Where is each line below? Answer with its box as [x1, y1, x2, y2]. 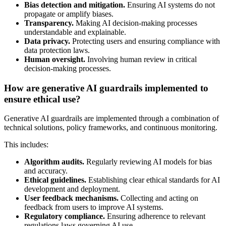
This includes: [4, 140, 48, 149]
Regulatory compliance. [24, 212, 107, 221]
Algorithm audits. [24, 157, 86, 166]
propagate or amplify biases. [24, 9, 114, 18]
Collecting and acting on [121, 194, 198, 203]
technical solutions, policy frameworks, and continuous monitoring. [4, 123, 217, 132]
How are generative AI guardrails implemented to [4, 82, 208, 93]
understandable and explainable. [24, 27, 126, 36]
